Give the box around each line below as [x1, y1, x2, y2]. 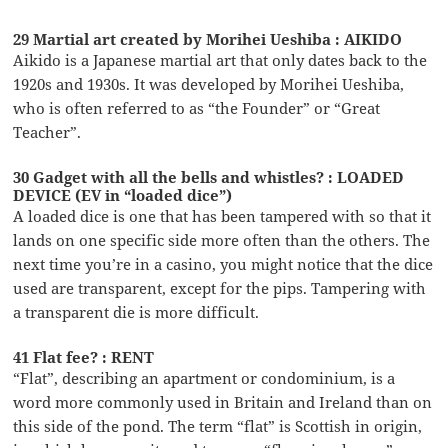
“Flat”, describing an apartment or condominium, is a [13, 368, 396, 389]
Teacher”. [13, 122, 82, 143]
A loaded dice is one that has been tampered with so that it [13, 206, 432, 227]
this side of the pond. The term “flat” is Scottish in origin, [13, 416, 423, 437]
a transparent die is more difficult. [13, 302, 260, 323]
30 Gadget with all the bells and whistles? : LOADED [13, 167, 405, 188]
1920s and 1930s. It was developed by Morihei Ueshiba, [13, 74, 405, 95]
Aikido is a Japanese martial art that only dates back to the [13, 50, 428, 71]
